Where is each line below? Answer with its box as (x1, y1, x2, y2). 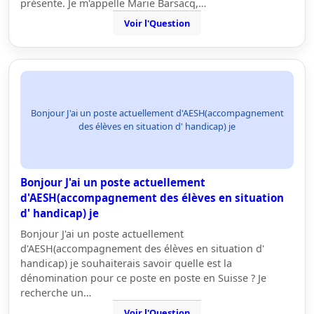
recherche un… (20, 286, 91, 299)
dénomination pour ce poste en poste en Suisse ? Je (20, 271, 266, 285)
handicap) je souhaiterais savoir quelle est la (20, 257, 232, 270)
